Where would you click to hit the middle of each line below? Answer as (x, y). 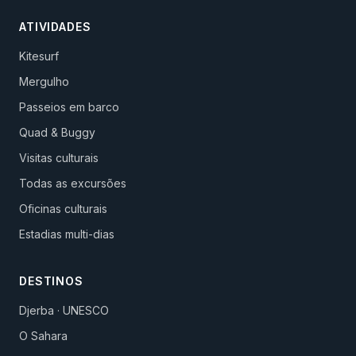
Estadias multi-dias (67, 234)
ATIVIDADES (55, 27)
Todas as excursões (73, 183)
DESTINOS (51, 281)
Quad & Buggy (57, 132)
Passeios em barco (69, 107)
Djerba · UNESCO (64, 310)
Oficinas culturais (63, 209)
